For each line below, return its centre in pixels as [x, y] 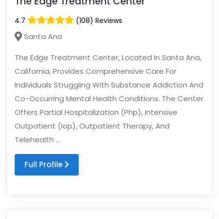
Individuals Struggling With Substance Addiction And [109, 85]
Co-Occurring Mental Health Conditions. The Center [109, 99]
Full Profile [44, 165]
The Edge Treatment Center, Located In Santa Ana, [108, 58]
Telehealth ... [37, 140]
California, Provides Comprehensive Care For [96, 71]
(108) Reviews [98, 21]
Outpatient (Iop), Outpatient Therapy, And [92, 126]
